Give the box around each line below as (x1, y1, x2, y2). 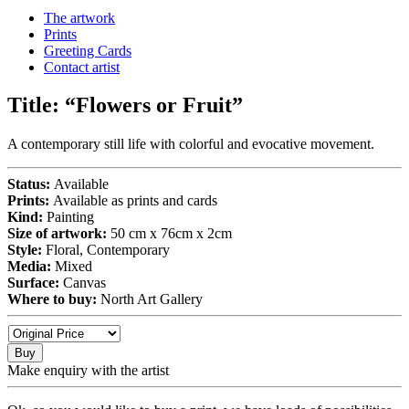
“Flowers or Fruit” (65, 93, 243, 118)
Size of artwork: (7, 225, 110, 242)
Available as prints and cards (53, 193, 217, 209)
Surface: (7, 275, 63, 291)
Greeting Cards (44, 42, 131, 58)
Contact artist (44, 58, 120, 75)
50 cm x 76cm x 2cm (110, 225, 232, 242)
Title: (7, 93, 65, 118)
